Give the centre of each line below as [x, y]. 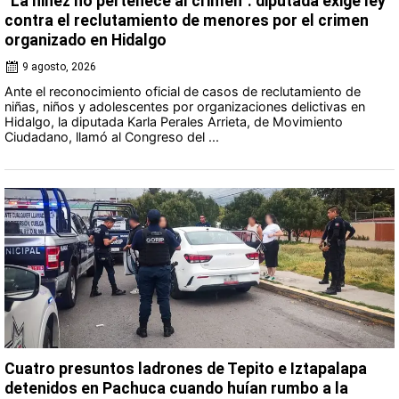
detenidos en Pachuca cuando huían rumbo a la [176, 388]
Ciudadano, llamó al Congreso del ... [112, 136]
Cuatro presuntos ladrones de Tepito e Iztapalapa [186, 368]
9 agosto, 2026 [59, 66]
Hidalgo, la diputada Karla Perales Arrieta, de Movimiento [174, 121]
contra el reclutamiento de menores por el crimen [187, 20]
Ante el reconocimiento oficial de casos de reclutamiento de [183, 91]
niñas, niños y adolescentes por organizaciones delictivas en [185, 106]
